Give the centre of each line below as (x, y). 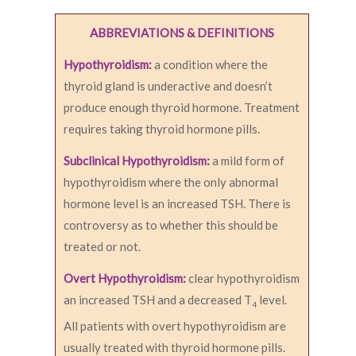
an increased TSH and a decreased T (158, 300)
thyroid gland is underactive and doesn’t (168, 86)
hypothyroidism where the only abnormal (171, 182)
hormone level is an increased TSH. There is (177, 204)
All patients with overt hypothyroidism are (175, 326)
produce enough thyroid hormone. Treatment (182, 108)
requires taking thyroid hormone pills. (162, 129)
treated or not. (102, 247)
